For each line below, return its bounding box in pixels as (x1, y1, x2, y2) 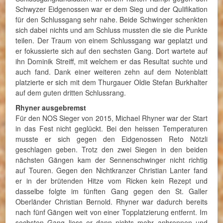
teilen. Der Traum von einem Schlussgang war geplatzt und (15, 35, 208, 45)
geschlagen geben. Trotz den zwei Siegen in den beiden (15, 144, 208, 154)
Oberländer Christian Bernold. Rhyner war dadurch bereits (15, 196, 208, 207)
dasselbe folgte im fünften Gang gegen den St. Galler (15, 186, 208, 196)
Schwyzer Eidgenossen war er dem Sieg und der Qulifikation (15, 3, 208, 14)
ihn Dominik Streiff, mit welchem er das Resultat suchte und (15, 56, 208, 66)
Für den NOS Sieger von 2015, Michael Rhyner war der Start (15, 112, 208, 123)
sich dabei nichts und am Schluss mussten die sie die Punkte (15, 24, 208, 35)
